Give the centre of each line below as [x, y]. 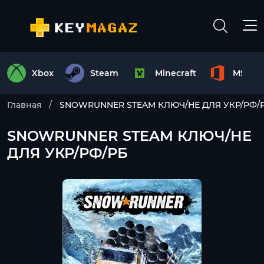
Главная [24, 105]
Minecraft [176, 73]
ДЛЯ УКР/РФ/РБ [67, 153]
